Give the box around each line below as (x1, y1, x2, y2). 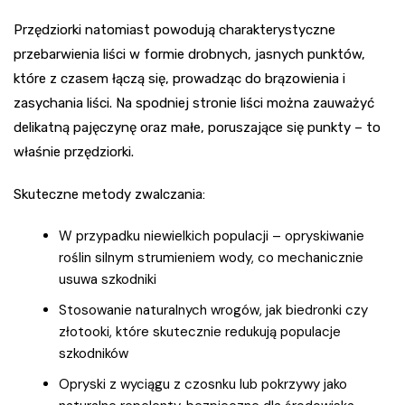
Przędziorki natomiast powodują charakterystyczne (14, 22, 335, 39)
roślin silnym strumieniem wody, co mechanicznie (59, 249, 363, 268)
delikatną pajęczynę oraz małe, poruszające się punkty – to (14, 119, 381, 137)
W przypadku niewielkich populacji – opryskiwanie (59, 227, 364, 246)
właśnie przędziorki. (14, 144, 134, 161)
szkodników (59, 344, 128, 363)
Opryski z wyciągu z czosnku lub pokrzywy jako (59, 375, 347, 394)
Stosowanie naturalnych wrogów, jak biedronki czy (59, 301, 368, 320)
